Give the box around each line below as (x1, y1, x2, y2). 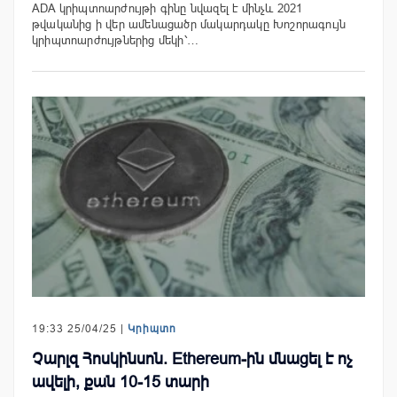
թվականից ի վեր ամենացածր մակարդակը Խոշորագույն (32, 18, 346, 32)
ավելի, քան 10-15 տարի (32, 372, 209, 391)
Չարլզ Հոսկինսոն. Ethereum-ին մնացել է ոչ (32, 349, 352, 368)
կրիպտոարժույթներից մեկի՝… (32, 34, 198, 48)
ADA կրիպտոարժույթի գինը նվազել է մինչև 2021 (32, 2, 303, 16)
